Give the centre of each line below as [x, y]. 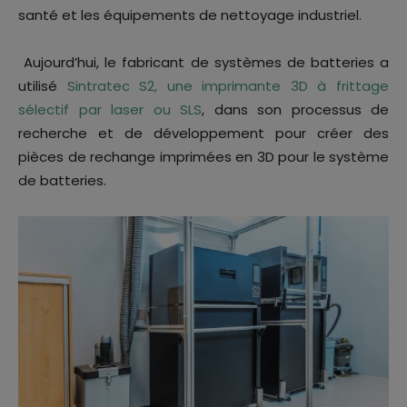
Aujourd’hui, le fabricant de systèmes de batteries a [203, 63]
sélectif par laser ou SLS [110, 110]
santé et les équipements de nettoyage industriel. [190, 15]
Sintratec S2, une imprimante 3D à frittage [228, 86]
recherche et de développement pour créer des [203, 134]
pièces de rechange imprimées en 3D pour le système [203, 157]
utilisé [43, 86]
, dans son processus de [295, 110]
